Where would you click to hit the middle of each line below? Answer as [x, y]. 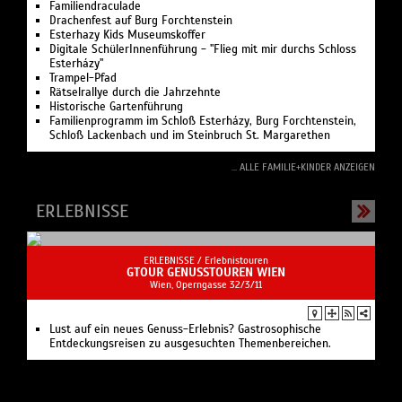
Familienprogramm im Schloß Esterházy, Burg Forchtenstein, [203, 121]
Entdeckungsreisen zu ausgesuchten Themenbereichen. [190, 343]
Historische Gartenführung [116, 106]
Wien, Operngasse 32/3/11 [205, 284]
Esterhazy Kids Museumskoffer [127, 35]
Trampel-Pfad [83, 78]
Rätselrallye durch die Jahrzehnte [135, 92]
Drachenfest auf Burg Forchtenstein [141, 20]
